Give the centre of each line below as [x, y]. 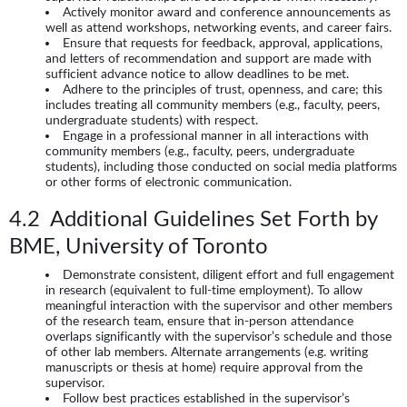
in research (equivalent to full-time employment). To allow [204, 290]
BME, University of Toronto [139, 245]
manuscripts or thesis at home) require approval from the [204, 367]
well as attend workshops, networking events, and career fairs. [218, 27]
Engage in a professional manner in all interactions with [216, 135]
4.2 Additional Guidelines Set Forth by [193, 218]
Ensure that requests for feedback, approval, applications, [223, 42]
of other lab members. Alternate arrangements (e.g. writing [207, 352]
